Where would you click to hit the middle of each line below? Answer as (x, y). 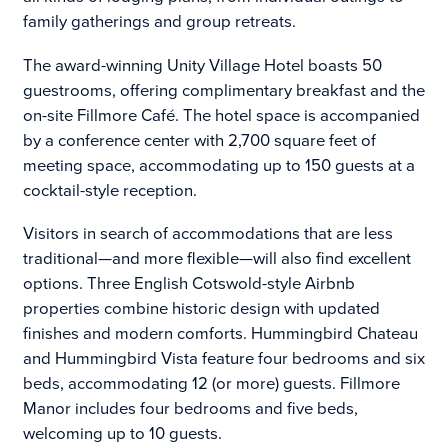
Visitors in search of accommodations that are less (207, 234)
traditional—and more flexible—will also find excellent (216, 259)
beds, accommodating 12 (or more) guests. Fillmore (211, 384)
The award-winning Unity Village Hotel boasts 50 (202, 65)
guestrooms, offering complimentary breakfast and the (223, 90)
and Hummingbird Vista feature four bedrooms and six (223, 359)
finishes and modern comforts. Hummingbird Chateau (220, 334)
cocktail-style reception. (109, 190)
